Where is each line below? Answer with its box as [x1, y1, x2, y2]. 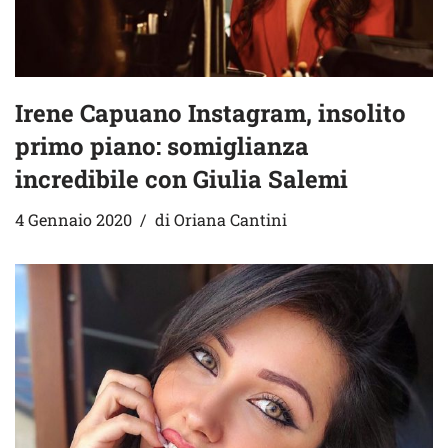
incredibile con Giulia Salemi [15, 163, 348, 196]
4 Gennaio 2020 [15, 209, 132, 231]
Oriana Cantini [174, 209, 287, 231]
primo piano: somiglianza [15, 130, 309, 163]
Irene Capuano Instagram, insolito [15, 97, 406, 130]
